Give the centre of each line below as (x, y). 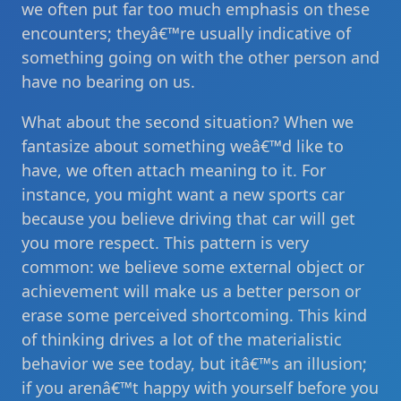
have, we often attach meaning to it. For (174, 170)
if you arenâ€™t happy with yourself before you (200, 388)
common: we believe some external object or (193, 267)
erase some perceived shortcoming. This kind (194, 315)
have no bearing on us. (108, 81)
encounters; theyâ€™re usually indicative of (186, 33)
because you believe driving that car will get (188, 218)
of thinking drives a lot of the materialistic (182, 339)
